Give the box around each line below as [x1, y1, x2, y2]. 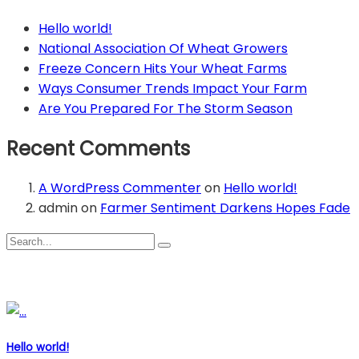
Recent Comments [6, 135, 190, 162]
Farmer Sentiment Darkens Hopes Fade [100, 199, 350, 218]
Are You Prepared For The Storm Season [38, 99, 292, 118]
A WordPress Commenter [38, 179, 201, 198]
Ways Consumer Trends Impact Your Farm [38, 79, 307, 98]
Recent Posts [6, 266, 99, 287]
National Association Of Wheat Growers [38, 38, 288, 58]
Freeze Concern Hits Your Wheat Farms [38, 58, 287, 78]
